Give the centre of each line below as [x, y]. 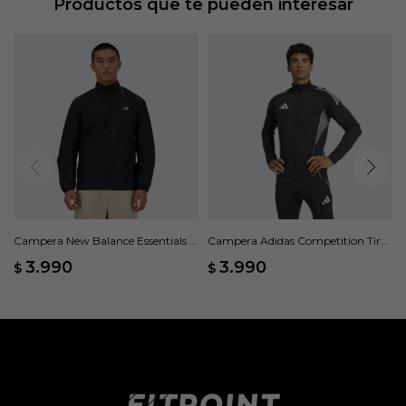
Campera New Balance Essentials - [104, 241]
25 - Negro [234, 257]
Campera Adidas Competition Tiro [297, 241]
